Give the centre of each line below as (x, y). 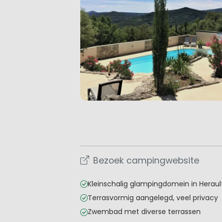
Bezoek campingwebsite (146, 160)
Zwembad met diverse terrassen (144, 212)
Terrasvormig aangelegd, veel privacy (153, 198)
